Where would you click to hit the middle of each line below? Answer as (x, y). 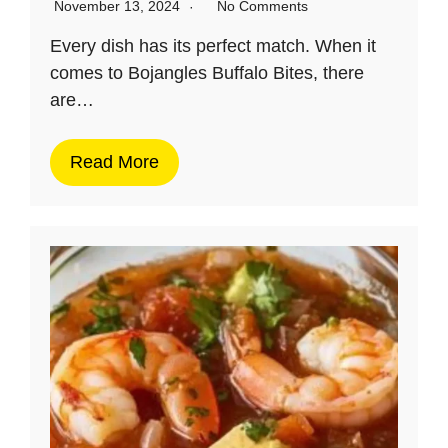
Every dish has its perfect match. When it (213, 45)
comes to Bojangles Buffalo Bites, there (207, 72)
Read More (114, 161)
